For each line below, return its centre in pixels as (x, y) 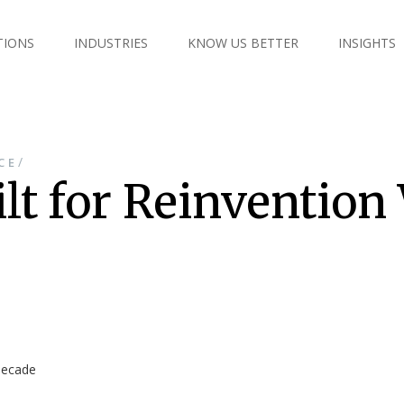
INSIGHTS (367, 43)
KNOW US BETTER (243, 43)
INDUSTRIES (111, 43)
